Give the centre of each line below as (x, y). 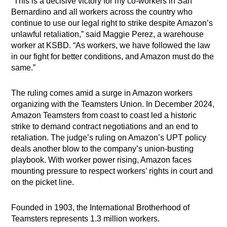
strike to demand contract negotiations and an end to (105, 127)
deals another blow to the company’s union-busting (103, 149)
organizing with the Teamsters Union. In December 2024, (113, 104)
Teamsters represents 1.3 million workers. (86, 219)
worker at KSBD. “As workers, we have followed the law (111, 46)
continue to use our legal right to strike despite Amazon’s (112, 23)
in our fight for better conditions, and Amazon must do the (113, 57)
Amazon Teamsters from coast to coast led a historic (104, 116)
